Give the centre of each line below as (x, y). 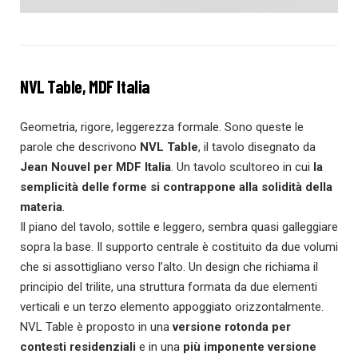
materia (41, 207)
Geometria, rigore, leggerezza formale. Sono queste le (162, 127)
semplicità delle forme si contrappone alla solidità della (176, 187)
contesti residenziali (78, 346)
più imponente (225, 346)
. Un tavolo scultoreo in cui (242, 167)
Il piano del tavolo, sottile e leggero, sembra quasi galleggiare (179, 227)
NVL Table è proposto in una (96, 326)
